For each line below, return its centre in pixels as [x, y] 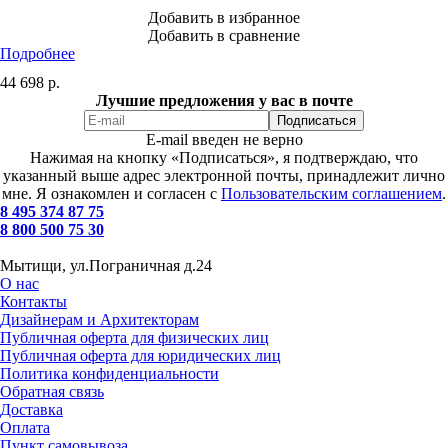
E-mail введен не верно [224, 139]
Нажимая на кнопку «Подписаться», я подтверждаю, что [224, 157]
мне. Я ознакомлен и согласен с [111, 193]
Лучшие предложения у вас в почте [224, 100]
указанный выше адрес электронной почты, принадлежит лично [224, 175]
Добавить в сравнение [224, 35]
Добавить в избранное [224, 17]
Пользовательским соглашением [331, 193]
